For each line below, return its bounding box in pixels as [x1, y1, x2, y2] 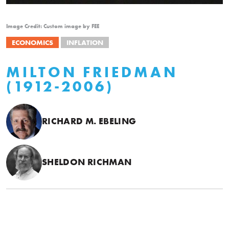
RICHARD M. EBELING [42, 115, 136, 127]
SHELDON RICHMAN [42, 156, 132, 168]
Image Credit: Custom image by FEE [6, 22, 99, 30]
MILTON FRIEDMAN [6, 63, 178, 81]
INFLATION [66, 38, 103, 48]
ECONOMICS [12, 38, 53, 48]
